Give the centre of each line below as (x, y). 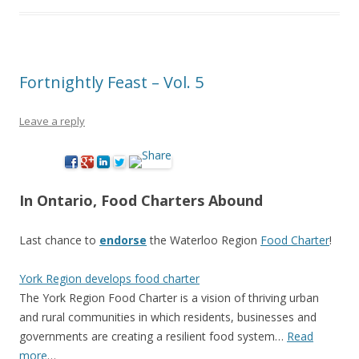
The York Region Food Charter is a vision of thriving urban (169, 298)
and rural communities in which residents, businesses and (168, 317)
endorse (123, 240)
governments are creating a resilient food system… (153, 336)
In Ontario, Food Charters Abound (141, 200)
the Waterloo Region (205, 240)
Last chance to (59, 240)
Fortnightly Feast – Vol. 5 (111, 82)
